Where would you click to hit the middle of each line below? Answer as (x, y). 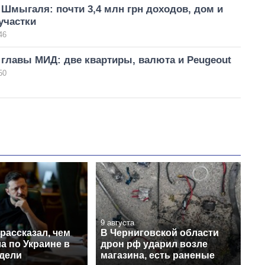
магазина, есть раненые (158, 255)
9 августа (117, 222)
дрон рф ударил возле (154, 244)
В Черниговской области (160, 232)
